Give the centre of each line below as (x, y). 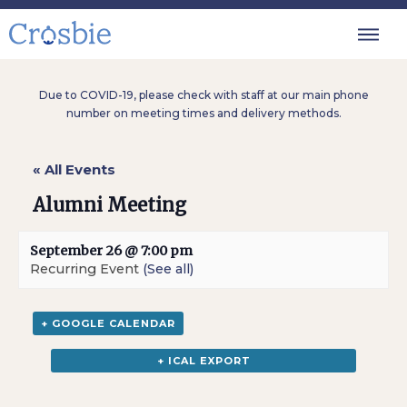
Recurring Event (86, 269)
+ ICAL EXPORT (203, 361)
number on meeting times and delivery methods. (203, 113)
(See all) (168, 269)
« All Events (74, 169)
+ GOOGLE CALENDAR (109, 323)
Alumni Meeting (110, 205)
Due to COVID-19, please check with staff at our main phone (203, 95)
